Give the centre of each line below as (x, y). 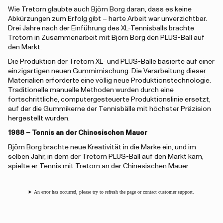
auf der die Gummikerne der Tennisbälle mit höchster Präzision (110, 109)
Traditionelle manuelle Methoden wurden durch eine (91, 90)
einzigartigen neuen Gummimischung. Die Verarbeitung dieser (107, 71)
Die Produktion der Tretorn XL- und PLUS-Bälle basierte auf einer (111, 62)
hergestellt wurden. (39, 118)
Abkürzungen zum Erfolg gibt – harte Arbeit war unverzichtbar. (108, 19)
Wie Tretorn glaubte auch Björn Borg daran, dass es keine (100, 9)
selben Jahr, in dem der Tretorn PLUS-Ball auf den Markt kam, (106, 157)
